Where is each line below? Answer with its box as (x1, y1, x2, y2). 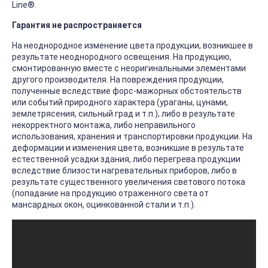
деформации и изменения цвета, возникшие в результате (12, 143, 244, 153)
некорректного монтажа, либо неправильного (12, 120, 196, 130)
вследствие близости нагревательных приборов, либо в (12, 166, 237, 176)
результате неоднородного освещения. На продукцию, (12, 52, 232, 62)
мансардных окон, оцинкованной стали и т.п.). (12, 200, 196, 210)
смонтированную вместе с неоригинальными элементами (12, 63, 246, 74)
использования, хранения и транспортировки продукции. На (12, 132, 252, 142)
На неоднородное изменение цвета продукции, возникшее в (12, 41, 253, 51)
